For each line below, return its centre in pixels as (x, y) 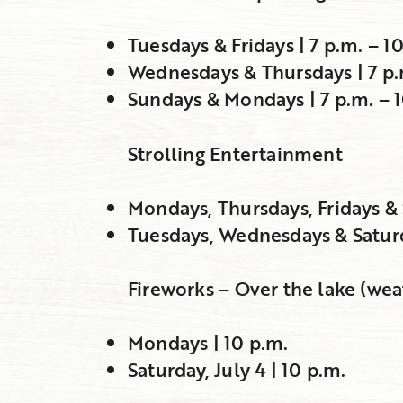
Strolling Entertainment (235, 153)
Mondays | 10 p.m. (208, 342)
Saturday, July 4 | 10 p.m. (237, 369)
